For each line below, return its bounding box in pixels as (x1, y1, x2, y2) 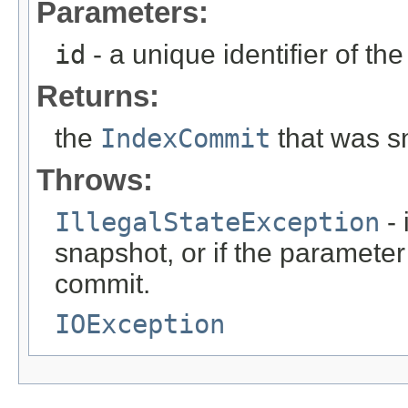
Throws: (36, 162, 153, 197)
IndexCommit (100, 122, 270, 154)
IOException (55, 308, 225, 340)
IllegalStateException (55, 206, 380, 238)
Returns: (36, 78, 159, 113)
